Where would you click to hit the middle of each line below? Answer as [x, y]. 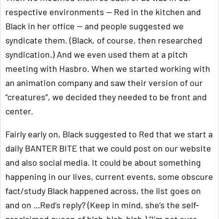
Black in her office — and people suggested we [95, 26]
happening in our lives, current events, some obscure [109, 176]
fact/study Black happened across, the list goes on [103, 191]
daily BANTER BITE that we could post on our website [108, 148]
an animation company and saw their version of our [104, 83]
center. [19, 111]
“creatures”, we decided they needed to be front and [106, 97]
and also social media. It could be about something [103, 162]
